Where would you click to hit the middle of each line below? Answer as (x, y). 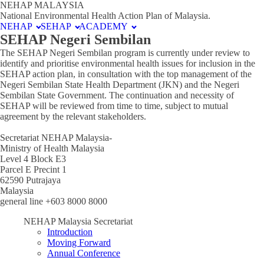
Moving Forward (79, 242)
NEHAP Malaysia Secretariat (78, 221)
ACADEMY (104, 26)
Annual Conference (84, 253)
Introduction (70, 232)
